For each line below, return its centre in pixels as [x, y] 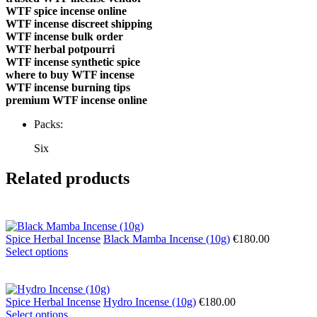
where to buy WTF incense [70, 74]
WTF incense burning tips [68, 87]
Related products [68, 178]
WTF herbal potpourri [60, 49]
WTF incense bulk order [64, 36]
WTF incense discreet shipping [79, 23]
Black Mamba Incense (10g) [167, 238]
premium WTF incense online [76, 100]
